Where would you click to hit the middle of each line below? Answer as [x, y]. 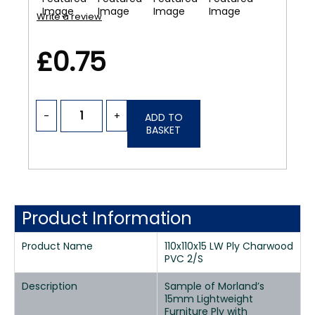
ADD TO [163, 117]
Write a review [69, 17]
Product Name [57, 246]
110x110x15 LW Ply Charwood [229, 246]
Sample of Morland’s [214, 286]
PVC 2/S [184, 259]
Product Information [107, 218]
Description [50, 286]
